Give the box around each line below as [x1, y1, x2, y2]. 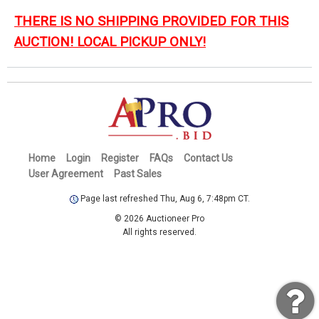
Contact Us [184, 152, 233, 164]
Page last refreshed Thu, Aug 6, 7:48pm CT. [78, 193, 250, 204]
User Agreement [28, 167, 103, 179]
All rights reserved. [122, 226, 197, 237]
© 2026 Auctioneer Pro [115, 213, 204, 224]
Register [101, 152, 139, 164]
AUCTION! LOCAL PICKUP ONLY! [14, 33, 206, 50]
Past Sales [114, 167, 162, 179]
